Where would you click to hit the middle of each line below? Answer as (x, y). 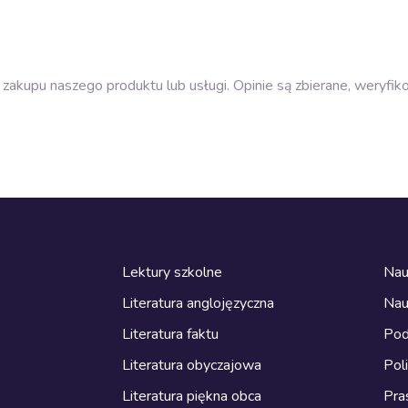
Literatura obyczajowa (192, 365)
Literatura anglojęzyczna (198, 303)
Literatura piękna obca (192, 396)
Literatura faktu (170, 334)
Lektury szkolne (172, 272)
